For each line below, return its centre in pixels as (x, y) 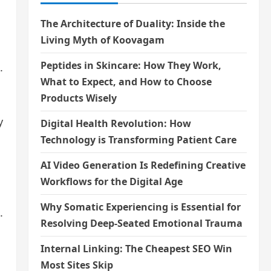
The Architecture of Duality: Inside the (132, 24)
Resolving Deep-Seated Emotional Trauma (141, 224)
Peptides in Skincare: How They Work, (131, 66)
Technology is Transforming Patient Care (138, 140)
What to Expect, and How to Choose (126, 82)
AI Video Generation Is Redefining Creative (143, 165)
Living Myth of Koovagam (102, 40)
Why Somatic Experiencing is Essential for (140, 207)
